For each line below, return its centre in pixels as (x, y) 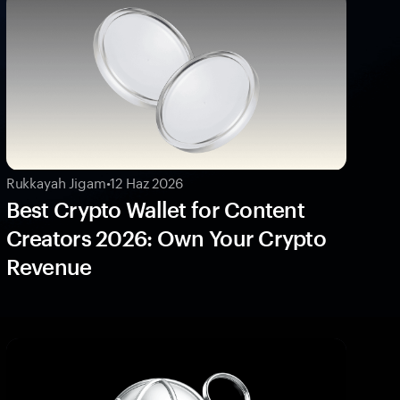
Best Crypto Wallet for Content (155, 209)
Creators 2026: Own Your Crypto (166, 237)
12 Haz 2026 (146, 181)
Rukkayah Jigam (56, 181)
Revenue (49, 266)
